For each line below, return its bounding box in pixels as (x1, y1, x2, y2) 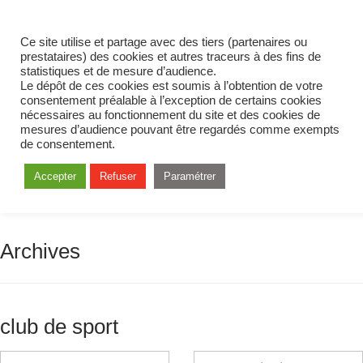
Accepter (34, 170, 76, 182)
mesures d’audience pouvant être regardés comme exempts (20, 123, 340, 136)
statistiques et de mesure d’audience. (20, 65, 216, 78)
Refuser (100, 170, 136, 182)
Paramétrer (164, 170, 216, 182)
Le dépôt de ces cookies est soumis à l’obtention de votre (20, 79, 322, 92)
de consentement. (20, 138, 115, 151)
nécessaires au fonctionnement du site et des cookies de (20, 109, 320, 122)
